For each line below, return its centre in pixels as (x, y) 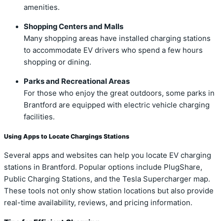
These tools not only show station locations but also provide (109, 191)
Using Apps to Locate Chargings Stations (67, 136)
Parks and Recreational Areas (77, 81)
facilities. (39, 117)
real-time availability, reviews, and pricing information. (98, 203)
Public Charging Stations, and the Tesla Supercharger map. (107, 179)
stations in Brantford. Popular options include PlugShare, (103, 167)
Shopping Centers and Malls (74, 26)
